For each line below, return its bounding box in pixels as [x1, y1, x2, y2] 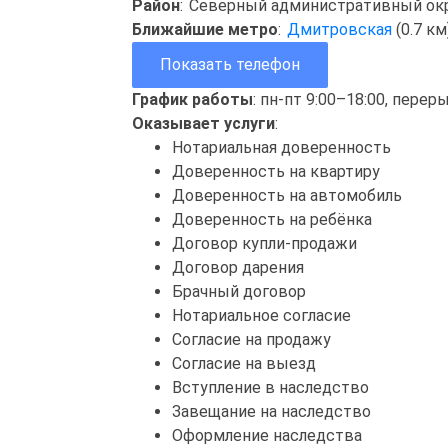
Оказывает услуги [132, 113, 275, 133]
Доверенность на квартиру [172, 161, 380, 181]
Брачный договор [172, 281, 306, 301]
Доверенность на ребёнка [172, 209, 372, 229]
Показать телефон [160, 54, 300, 74]
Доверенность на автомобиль [172, 185, 402, 205]
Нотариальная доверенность [172, 137, 391, 157]
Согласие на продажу [172, 329, 331, 349]
